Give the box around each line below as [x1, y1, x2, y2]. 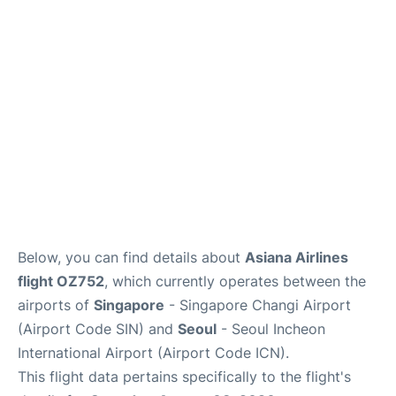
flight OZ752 [18, 271, 104, 290]
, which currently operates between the [104, 271, 366, 290]
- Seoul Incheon [217, 319, 325, 338]
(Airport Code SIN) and [18, 319, 178, 338]
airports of [18, 295, 94, 314]
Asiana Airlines [245, 247, 348, 266]
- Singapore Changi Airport [164, 295, 351, 314]
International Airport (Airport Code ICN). [18, 343, 289, 362]
